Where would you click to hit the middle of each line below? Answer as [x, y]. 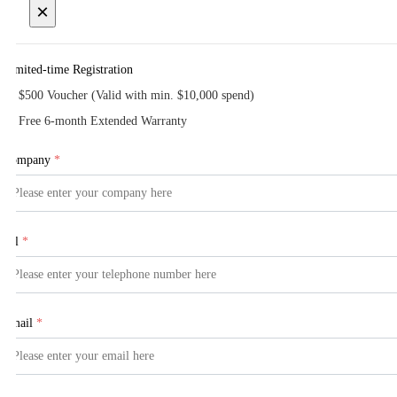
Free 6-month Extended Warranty [103, 121]
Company [27, 160]
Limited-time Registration [68, 69]
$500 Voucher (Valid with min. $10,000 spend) [136, 95]
